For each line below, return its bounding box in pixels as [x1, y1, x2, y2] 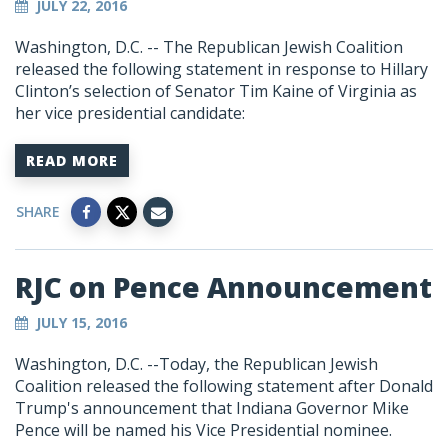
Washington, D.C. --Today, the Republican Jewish [15, 353, 378, 376]
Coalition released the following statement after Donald [15, 375, 433, 398]
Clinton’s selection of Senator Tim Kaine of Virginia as [15, 80, 417, 103]
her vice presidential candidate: [15, 102, 249, 125]
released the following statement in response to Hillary [15, 58, 428, 81]
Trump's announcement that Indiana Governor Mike [15, 397, 409, 420]
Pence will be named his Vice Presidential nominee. [15, 419, 392, 442]
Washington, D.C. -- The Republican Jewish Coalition [15, 36, 403, 59]
